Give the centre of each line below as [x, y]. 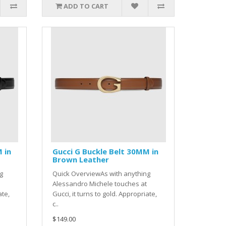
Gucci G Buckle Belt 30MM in [106, 152]
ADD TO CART [86, 6]
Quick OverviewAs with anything [102, 174]
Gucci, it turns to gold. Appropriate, [105, 194]
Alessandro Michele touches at [100, 184]
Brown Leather [81, 160]
